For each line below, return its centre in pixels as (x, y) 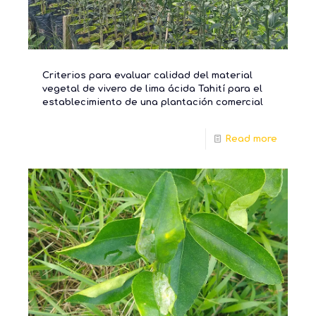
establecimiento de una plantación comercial (153, 102)
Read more (251, 139)
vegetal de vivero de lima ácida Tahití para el (152, 89)
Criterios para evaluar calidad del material (147, 75)
